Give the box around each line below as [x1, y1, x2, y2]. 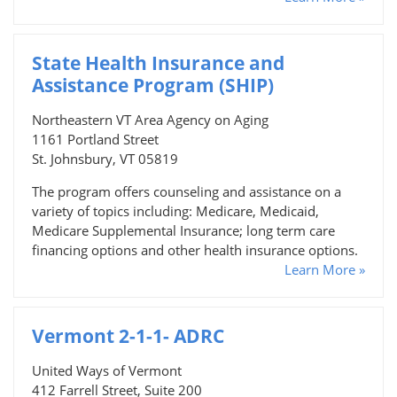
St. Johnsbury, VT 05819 [32, 149, 178, 167]
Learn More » [284, 260, 365, 278]
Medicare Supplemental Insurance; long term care [32, 221, 335, 239]
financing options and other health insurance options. [32, 240, 358, 259]
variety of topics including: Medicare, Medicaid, [32, 201, 319, 220]
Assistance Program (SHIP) [32, 72, 274, 97]
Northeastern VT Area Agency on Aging [32, 110, 269, 128]
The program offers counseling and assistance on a [32, 182, 341, 200]
